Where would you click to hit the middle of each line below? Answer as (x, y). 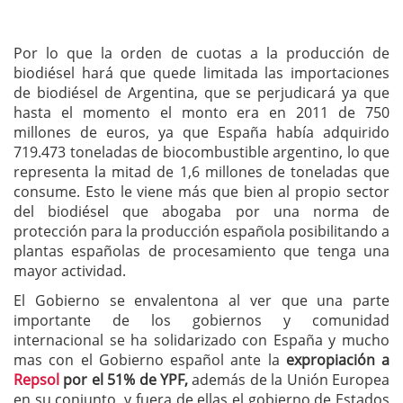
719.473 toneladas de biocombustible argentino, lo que (201, 152)
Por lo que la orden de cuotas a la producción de (201, 54)
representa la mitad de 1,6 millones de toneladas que (201, 172)
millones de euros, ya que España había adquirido (201, 133)
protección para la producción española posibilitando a (201, 232)
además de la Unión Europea (289, 380)
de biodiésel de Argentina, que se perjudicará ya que (201, 93)
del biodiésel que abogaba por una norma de (201, 212)
